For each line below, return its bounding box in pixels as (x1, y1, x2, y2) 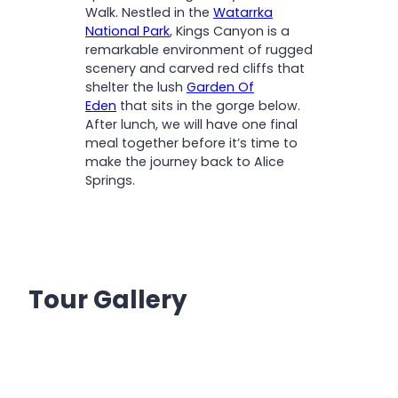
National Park (85, 21, 170, 40)
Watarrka (213, 3, 273, 21)
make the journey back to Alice (85, 152, 284, 171)
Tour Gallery (28, 282, 187, 317)
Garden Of (187, 77, 254, 96)
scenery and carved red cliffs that (85, 59, 305, 77)
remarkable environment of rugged (85, 40, 313, 59)
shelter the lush (85, 77, 187, 96)
